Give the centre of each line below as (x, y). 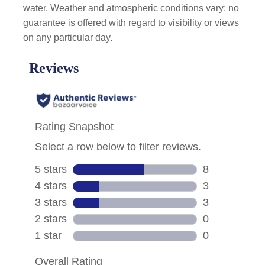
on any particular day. (68, 38)
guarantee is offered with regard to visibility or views (131, 23)
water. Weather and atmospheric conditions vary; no (131, 8)
